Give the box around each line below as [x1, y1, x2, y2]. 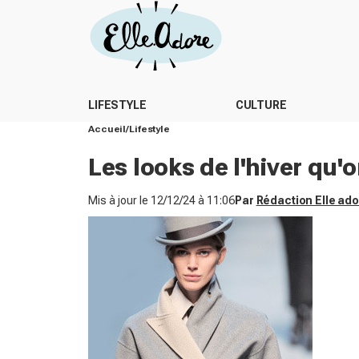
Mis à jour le [88, 194, 151, 207]
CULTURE [235, 99, 287, 111]
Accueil [88, 123, 127, 135]
